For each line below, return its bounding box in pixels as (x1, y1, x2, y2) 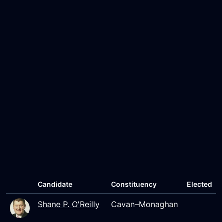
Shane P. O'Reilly (38, 199, 100, 209)
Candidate (38, 180, 72, 188)
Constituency (111, 180, 157, 188)
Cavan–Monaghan (111, 199, 178, 209)
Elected (187, 180, 212, 188)
